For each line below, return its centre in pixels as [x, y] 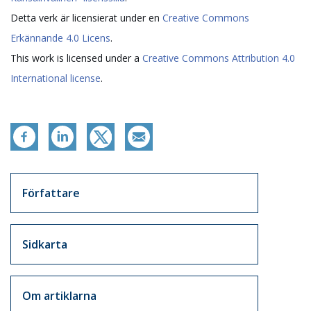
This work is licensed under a [76, 58]
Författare [51, 193]
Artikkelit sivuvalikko [87, 180]
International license [56, 78]
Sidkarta [45, 245]
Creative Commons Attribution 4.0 [219, 58]
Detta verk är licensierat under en [86, 18]
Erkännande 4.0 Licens [60, 38]
